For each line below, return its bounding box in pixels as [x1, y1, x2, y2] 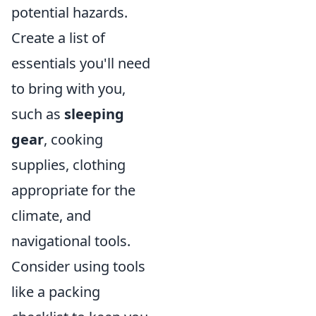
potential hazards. [11, 2, 128, 22]
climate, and [11, 205, 91, 225]
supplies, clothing [11, 154, 126, 174]
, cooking [44, 129, 103, 149]
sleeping [64, 104, 124, 123]
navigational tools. [11, 231, 130, 250]
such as [11, 104, 64, 123]
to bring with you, [11, 78, 126, 98]
